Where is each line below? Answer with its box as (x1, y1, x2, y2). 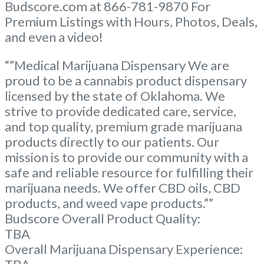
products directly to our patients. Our (5, 133, 219, 150)
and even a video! (5, 28, 103, 45)
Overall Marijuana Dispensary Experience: (5, 240, 243, 257)
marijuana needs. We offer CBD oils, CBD (5, 179, 240, 196)
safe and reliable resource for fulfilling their (5, 164, 253, 180)
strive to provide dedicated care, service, (5, 103, 236, 119)
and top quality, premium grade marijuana (5, 118, 242, 134)
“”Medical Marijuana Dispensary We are (5, 57, 229, 73)
